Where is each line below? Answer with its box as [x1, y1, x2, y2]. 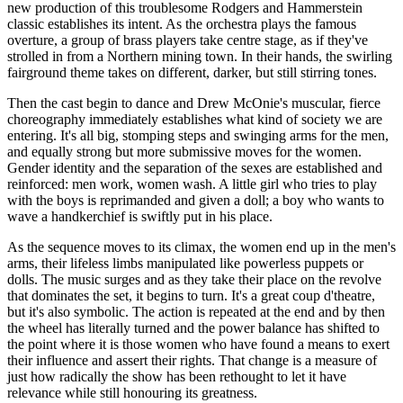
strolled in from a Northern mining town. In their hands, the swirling [7, 49, 392, 65]
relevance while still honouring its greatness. [7, 385, 257, 401]
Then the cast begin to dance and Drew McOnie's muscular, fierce [7, 95, 381, 112]
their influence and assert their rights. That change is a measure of [7, 353, 377, 369]
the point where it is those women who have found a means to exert [7, 336, 390, 353]
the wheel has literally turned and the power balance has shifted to [7, 320, 380, 336]
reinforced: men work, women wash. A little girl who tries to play [7, 176, 377, 193]
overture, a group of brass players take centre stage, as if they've [7, 32, 368, 49]
